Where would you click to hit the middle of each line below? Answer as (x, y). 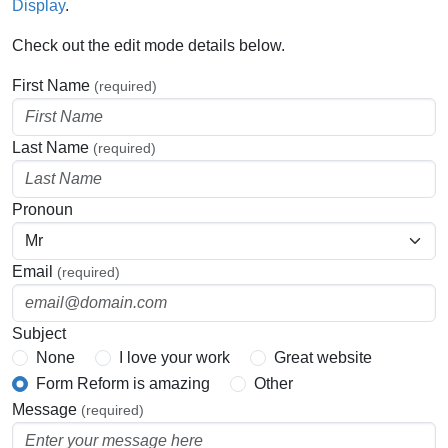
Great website (323, 358)
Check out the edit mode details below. (150, 46)
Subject (39, 334)
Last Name (52, 148)
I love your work (174, 358)
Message (46, 410)
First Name (53, 86)
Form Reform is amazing (123, 384)
